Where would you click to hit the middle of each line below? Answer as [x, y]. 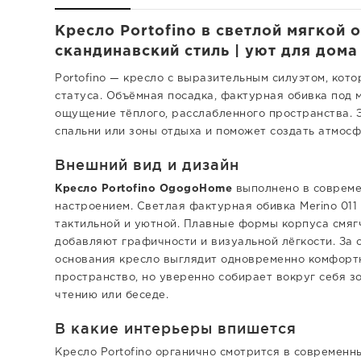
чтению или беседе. [112, 295]
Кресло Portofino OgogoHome [143, 189]
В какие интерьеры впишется [176, 328]
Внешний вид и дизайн [147, 164]
